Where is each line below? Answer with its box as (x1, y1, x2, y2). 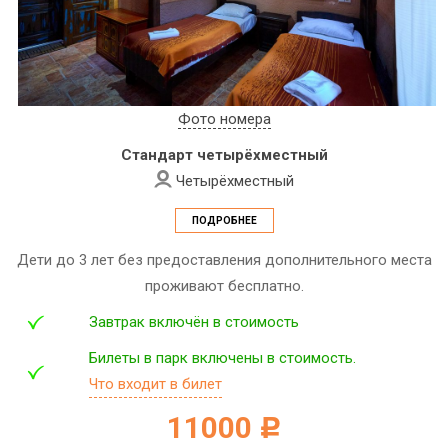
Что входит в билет (89, 375, 222, 394)
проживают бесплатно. (144, 277, 304, 296)
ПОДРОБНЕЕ (191, 215, 257, 227)
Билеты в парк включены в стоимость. (89, 349, 356, 368)
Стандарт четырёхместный (120, 146, 328, 165)
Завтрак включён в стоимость (89, 313, 299, 332)
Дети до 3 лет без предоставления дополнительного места (16, 251, 432, 270)
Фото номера (177, 110, 271, 129)
